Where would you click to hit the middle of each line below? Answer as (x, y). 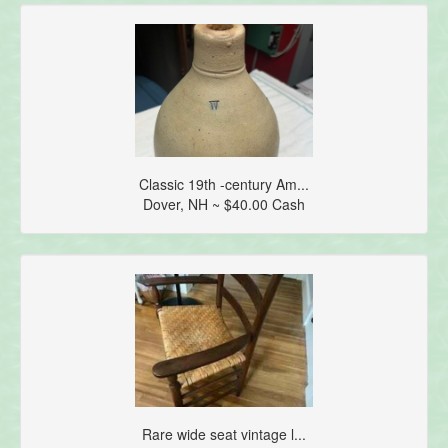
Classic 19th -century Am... (224, 183)
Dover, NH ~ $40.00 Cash (224, 203)
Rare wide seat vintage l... (224, 433)
